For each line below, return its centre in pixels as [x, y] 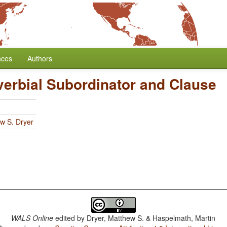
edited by [70, 218]
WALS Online [32, 218]
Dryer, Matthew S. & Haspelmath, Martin [151, 218]
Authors [40, 58]
